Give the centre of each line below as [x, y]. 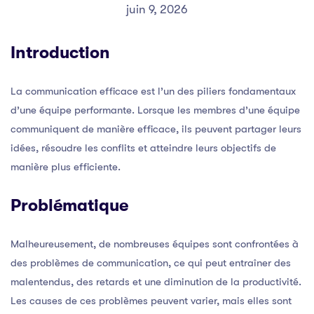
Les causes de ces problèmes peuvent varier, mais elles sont [151, 300]
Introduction [60, 52]
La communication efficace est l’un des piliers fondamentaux [153, 91]
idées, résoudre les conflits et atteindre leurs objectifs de [143, 148]
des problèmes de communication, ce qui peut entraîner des [151, 262]
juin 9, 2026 [157, 9]
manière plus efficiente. [66, 166]
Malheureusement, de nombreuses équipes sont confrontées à [155, 244]
